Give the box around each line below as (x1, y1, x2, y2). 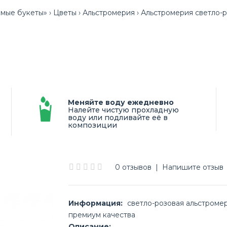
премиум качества (68, 210, 136, 219)
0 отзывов (115, 163, 152, 172)
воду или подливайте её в (68, 113, 168, 122)
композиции (68, 121, 117, 130)
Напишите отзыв (162, 163, 224, 172)
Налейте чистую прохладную (68, 105, 179, 115)
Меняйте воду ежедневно (68, 98, 174, 107)
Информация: (68, 199, 123, 208)
